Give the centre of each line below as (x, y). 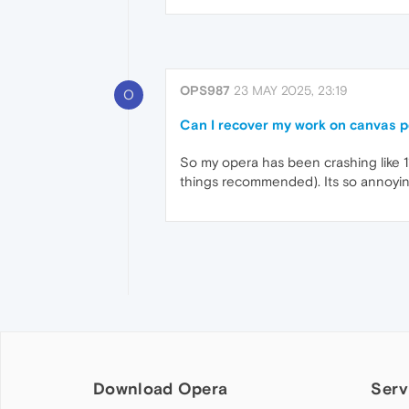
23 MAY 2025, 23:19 (291, 91)
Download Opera (161, 388)
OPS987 (205, 91)
